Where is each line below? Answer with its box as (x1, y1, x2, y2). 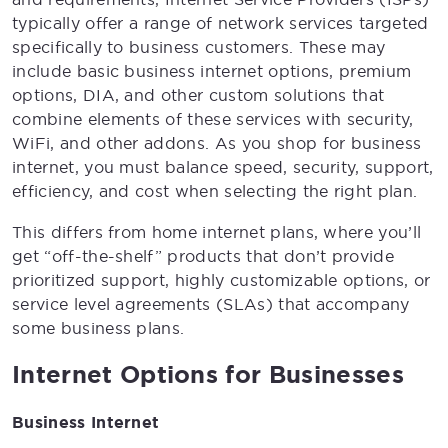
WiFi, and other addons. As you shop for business (12, 133, 422, 153)
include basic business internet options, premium (12, 61, 412, 81)
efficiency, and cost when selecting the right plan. (12, 181, 418, 201)
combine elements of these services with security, (12, 109, 414, 129)
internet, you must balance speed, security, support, (12, 157, 434, 177)
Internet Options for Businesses (12, 359, 404, 391)
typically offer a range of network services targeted (12, 13, 429, 33)
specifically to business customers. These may (12, 37, 386, 57)
